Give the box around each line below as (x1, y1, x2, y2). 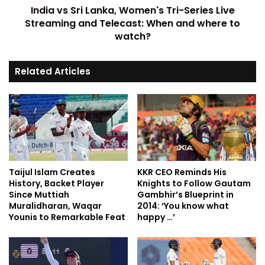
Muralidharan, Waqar (9, 200, 102, 212)
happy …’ (137, 211, 175, 224)
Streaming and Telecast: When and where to (25, 17, 240, 30)
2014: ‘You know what (137, 200, 229, 212)
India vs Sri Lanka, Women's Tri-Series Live (30, 4, 235, 17)
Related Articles (15, 65, 91, 77)
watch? (114, 30, 151, 43)
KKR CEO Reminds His (137, 166, 227, 179)
